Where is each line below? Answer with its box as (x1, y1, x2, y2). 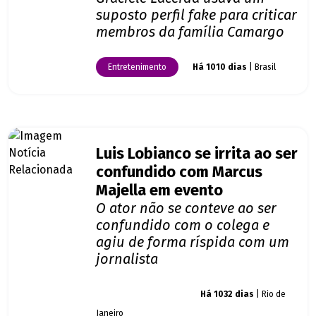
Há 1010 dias (193, 62, 247, 73)
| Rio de (254, 289, 286, 300)
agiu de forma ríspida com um (96, 233, 289, 251)
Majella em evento (96, 181, 223, 200)
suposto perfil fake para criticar (96, 6, 297, 24)
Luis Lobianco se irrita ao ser (96, 145, 298, 164)
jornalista (96, 250, 158, 268)
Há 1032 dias (200, 289, 254, 300)
